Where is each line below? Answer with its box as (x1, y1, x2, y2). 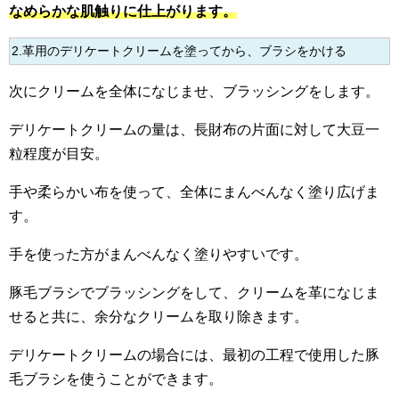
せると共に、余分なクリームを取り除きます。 (9, 309, 308, 325)
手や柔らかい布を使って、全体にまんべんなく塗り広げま (9, 184, 379, 200)
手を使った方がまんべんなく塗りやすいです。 (9, 247, 308, 263)
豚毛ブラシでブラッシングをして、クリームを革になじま (9, 285, 379, 301)
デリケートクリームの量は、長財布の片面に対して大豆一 (9, 122, 379, 138)
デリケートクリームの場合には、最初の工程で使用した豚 (9, 347, 379, 363)
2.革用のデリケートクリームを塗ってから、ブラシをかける (12, 45, 346, 59)
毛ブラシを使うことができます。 (9, 371, 223, 387)
